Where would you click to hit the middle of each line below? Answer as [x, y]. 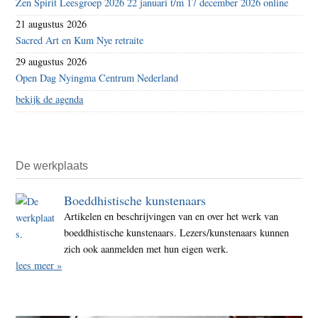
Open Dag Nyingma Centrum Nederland [97, 77]
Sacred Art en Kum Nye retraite [80, 40]
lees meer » [39, 265]
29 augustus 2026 [51, 61]
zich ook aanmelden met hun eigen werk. [146, 248]
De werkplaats [52, 165]
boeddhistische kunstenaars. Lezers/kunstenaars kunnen [176, 232]
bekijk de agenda [50, 99]
